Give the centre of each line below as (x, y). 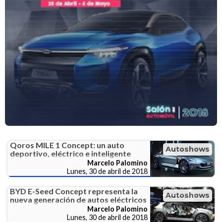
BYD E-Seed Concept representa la (74, 191)
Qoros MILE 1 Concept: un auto (67, 145)
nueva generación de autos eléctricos (78, 200)
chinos (22, 208)
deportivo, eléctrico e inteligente (70, 154)
